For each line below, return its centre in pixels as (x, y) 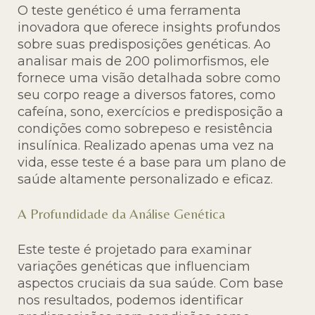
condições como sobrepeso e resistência (145, 129)
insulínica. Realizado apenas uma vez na (146, 146)
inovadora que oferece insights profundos (149, 28)
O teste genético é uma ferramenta (129, 11)
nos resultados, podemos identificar (130, 301)
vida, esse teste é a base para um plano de (152, 163)
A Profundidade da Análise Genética (121, 214)
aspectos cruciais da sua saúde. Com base (150, 284)
